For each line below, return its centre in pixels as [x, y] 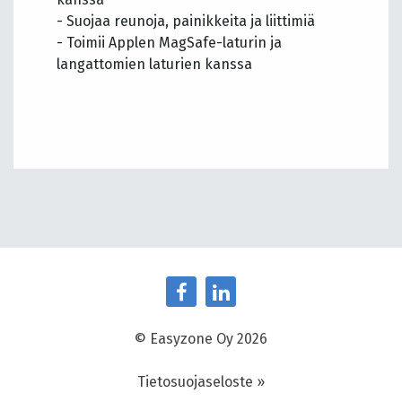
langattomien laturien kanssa [154, 65]
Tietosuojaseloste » [201, 382]
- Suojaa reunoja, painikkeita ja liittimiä [186, 22]
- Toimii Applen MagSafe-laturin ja [169, 43]
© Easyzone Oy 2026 [201, 339]
